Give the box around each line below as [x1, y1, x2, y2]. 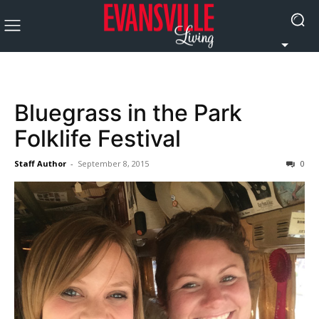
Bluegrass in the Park [14, 99, 242, 127]
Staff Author [14, 158, 66, 169]
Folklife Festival [14, 125, 181, 152]
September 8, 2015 [78, 158, 149, 169]
